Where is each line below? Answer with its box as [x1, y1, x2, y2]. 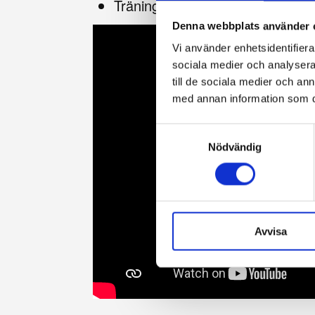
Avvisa [254, 225, 287, 238]
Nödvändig [207, 141, 262, 153]
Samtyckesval [155, 125, 223, 138]
